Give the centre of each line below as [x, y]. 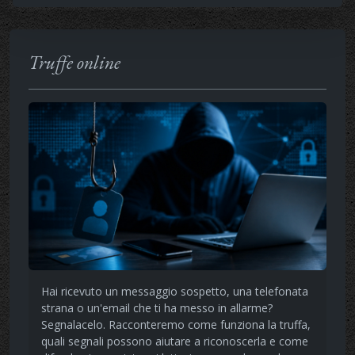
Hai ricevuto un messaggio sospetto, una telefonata [175, 291]
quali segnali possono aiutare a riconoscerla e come [175, 341]
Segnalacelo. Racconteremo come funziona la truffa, [176, 324]
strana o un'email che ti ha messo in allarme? [157, 307]
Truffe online [74, 63]
